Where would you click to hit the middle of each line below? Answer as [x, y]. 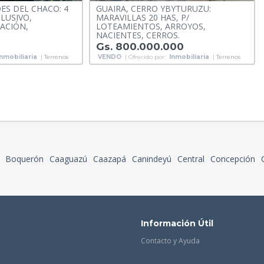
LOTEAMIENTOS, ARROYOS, [151, 27]
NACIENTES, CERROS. [138, 35]
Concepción [233, 159]
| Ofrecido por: [145, 57]
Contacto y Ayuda [170, 241]
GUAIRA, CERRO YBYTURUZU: [153, 9]
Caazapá [110, 159]
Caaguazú [68, 159]
